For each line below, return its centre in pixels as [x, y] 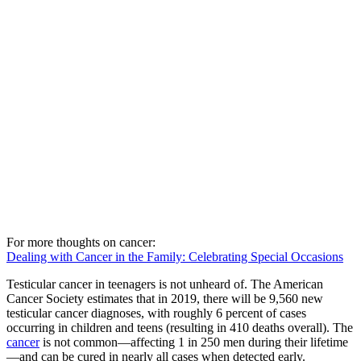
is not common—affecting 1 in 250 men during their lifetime [194, 342]
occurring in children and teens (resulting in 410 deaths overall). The [180, 327]
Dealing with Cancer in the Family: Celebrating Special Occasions [175, 256]
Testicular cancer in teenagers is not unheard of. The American [165, 284]
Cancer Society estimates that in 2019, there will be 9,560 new [165, 298]
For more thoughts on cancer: [81, 242]
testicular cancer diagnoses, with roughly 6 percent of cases [156, 313]
